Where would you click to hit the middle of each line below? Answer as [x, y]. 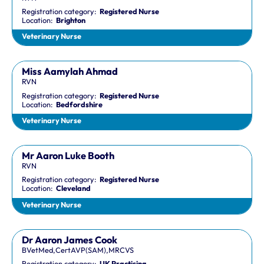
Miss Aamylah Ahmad [70, 72]
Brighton [71, 20]
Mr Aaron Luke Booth [68, 156]
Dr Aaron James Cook [70, 240]
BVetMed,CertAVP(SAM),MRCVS [78, 250]
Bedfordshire [80, 104]
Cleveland [74, 188]
